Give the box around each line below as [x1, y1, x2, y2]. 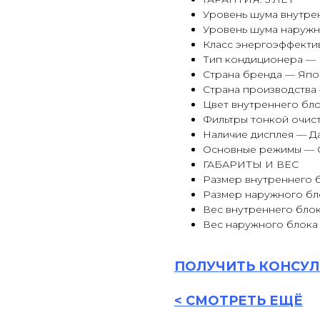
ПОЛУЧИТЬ [174, 259, 259, 275]
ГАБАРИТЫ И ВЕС [203, 158, 299, 171]
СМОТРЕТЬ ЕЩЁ [186, 293, 303, 309]
